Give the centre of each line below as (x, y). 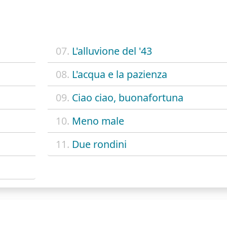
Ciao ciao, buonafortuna (127, 98)
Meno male (98, 121)
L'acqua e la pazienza (119, 74)
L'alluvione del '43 (112, 51)
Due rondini (99, 144)
